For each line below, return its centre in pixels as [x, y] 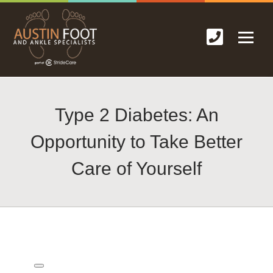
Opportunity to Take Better [136, 141]
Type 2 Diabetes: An [136, 115]
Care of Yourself [136, 168]
